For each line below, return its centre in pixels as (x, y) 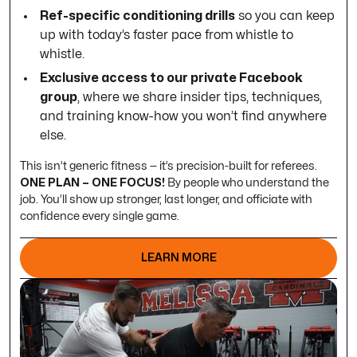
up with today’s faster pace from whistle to (167, 35)
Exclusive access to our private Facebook (171, 78)
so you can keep (285, 16)
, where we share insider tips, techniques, (200, 98)
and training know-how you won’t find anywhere (183, 117)
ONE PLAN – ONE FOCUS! (92, 183)
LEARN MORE (178, 258)
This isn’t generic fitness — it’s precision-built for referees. (169, 166)
